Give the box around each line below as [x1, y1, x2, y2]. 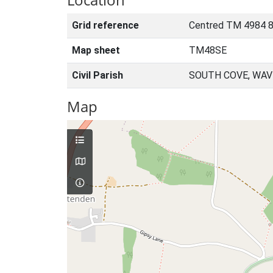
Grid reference [72, 19, 139, 31]
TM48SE [189, 44, 227, 56]
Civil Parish [72, 69, 123, 81]
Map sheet [72, 44, 120, 56]
